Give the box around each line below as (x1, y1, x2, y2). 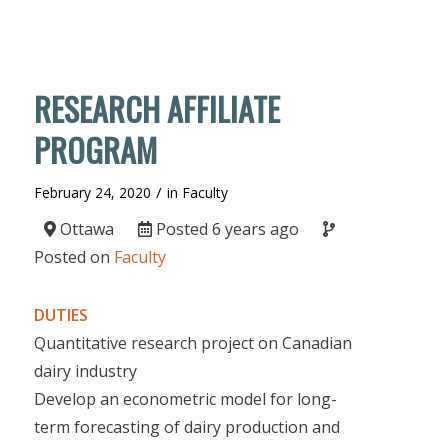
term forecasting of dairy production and (33, 416, 340, 438)
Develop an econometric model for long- (33, 388, 337, 410)
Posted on (33, 246, 114, 268)
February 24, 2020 (33, 183, 151, 202)
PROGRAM (33, 126, 157, 173)
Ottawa (55, 218, 114, 240)
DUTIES (33, 304, 88, 326)
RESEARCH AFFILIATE (33, 85, 280, 132)
